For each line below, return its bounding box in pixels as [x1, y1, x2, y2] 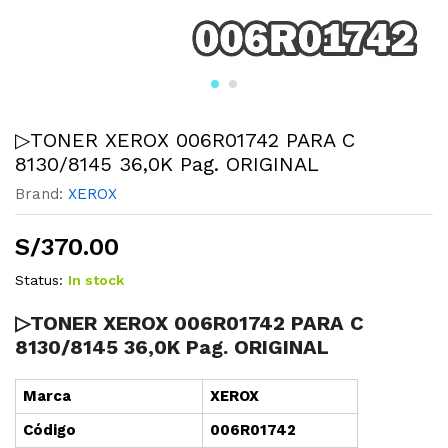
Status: [15, 272, 63, 288]
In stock [68, 272, 124, 288]
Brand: [15, 185, 68, 203]
